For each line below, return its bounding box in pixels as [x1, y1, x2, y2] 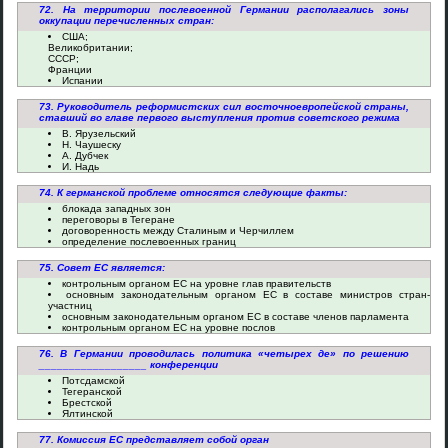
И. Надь [62, 161, 99, 172]
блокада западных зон [62, 203, 171, 214]
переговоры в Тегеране [62, 214, 175, 225]
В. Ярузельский [62, 128, 136, 139]
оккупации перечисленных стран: [39, 15, 214, 26]
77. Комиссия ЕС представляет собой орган [39, 434, 269, 445]
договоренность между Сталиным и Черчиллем [62, 225, 294, 236]
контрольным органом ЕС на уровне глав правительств [62, 278, 331, 289]
